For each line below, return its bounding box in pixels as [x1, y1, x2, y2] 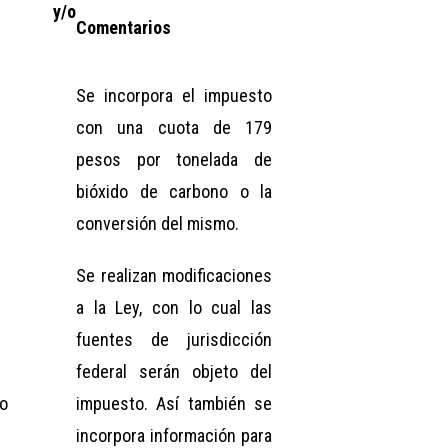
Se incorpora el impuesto [76, 84, 272, 106]
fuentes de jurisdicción [76, 328, 272, 350]
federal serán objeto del [76, 360, 272, 382]
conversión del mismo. [76, 212, 239, 234]
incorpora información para [76, 424, 272, 446]
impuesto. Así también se [76, 392, 272, 414]
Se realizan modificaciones [76, 264, 272, 286]
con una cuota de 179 [76, 116, 272, 138]
